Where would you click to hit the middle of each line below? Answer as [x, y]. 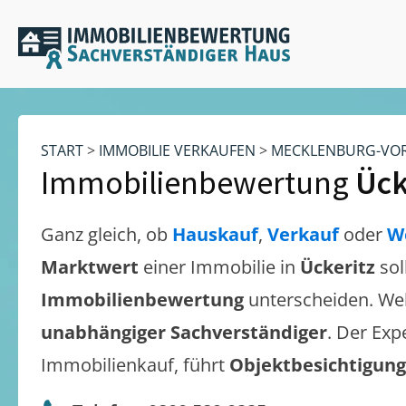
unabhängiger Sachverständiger [184, 332]
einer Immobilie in [222, 267]
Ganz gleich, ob [106, 234]
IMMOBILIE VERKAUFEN [177, 150]
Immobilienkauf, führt [135, 365]
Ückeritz [338, 267]
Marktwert [92, 267]
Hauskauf [215, 234]
